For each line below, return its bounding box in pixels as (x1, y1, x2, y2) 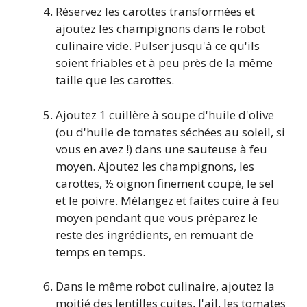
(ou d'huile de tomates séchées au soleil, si (56, 123, 285, 140)
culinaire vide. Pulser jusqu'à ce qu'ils (56, 38, 260, 54)
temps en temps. (56, 243, 145, 260)
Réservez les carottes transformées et (56, 3, 255, 20)
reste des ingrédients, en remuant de (56, 226, 254, 243)
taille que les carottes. (56, 72, 174, 88)
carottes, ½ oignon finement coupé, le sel (56, 175, 274, 191)
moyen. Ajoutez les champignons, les (56, 158, 254, 174)
